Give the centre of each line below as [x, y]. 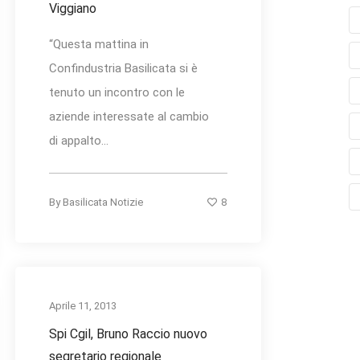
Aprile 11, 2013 [83, 306]
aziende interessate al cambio [129, 117]
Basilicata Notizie [103, 202]
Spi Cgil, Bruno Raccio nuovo [128, 334]
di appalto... [79, 141]
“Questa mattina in [99, 45]
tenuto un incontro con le [117, 93]
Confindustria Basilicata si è [123, 69]
